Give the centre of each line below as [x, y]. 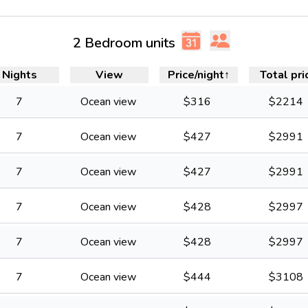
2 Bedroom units [124, 43]
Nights [20, 75]
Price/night [196, 75]
